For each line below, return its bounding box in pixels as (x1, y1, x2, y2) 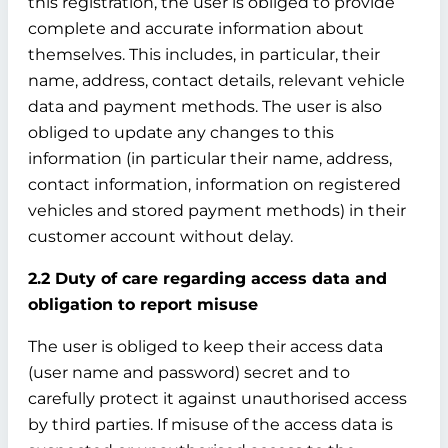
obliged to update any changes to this (28, 123, 334, 142)
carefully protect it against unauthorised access (28, 389, 407, 408)
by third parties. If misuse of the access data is (28, 415, 393, 434)
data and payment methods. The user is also (28, 97, 382, 116)
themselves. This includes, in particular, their (28, 45, 380, 64)
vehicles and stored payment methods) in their (28, 201, 406, 220)
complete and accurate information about (28, 19, 364, 38)
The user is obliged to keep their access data (28, 337, 383, 356)
